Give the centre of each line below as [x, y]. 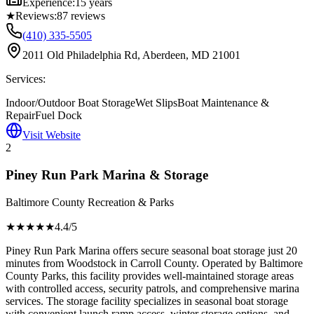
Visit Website [52, 135]
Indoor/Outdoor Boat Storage [70, 103]
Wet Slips [156, 103]
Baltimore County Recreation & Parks [90, 202]
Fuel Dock [59, 116]
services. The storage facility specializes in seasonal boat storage [147, 301]
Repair [20, 116]
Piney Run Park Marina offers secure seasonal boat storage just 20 [151, 250]
